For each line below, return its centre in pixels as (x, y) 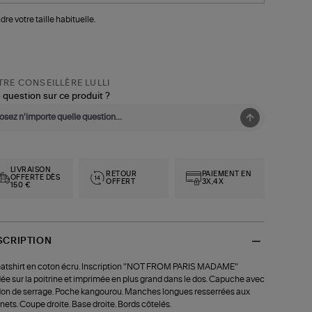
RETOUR (122, 174)
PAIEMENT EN (227, 174)
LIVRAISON (31, 170)
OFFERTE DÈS (35, 178)
